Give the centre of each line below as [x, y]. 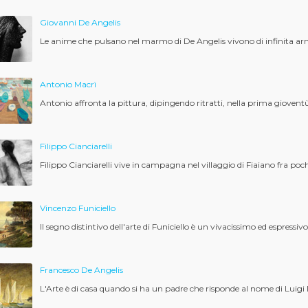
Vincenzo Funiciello [77, 208]
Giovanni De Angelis [80, 22]
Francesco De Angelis [81, 270]
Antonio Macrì [68, 84]
